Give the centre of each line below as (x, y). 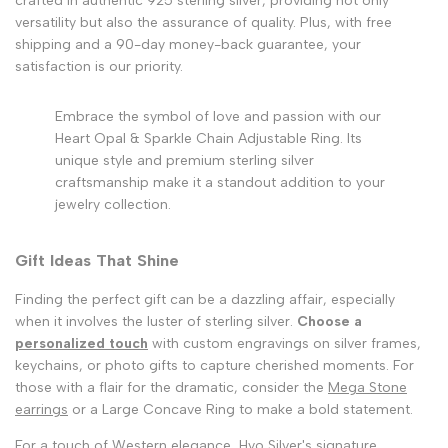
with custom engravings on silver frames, (284, 343)
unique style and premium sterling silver (184, 161)
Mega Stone (367, 387)
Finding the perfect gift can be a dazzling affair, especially (205, 299)
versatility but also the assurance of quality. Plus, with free (203, 23)
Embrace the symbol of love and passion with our (218, 117)
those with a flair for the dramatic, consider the (171, 387)
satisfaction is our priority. (99, 67)
